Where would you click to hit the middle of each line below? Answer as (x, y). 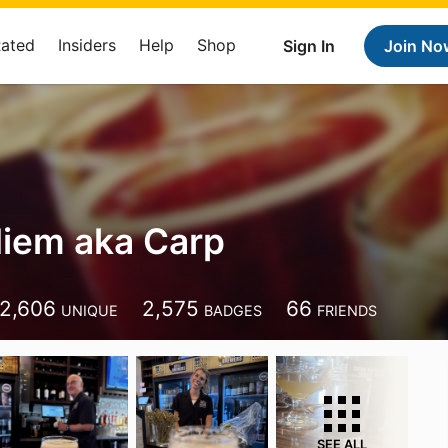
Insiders (87, 45)
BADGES (233, 310)
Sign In (309, 46)
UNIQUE (90, 310)
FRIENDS (347, 310)
